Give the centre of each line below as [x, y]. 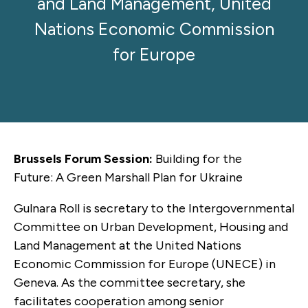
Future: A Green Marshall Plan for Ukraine [132, 177]
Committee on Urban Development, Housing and [151, 227]
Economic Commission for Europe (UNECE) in [145, 264]
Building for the [197, 158]
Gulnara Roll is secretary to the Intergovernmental [154, 208]
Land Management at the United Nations [128, 245]
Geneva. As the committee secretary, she [130, 282]
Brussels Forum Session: [83, 158]
